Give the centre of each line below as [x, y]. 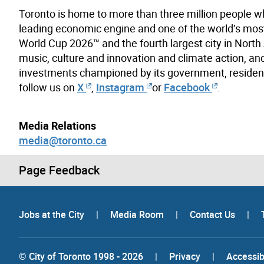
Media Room [138, 214]
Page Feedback [59, 170]
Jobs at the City [53, 214]
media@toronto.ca [63, 140]
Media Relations [57, 125]
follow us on [48, 87]
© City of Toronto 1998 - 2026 [81, 256]
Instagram [121, 87]
